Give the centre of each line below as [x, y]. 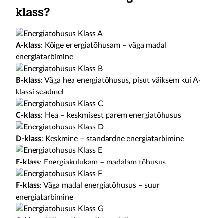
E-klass [28, 162]
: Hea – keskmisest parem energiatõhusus [111, 115]
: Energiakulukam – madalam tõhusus [103, 162]
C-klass [28, 115]
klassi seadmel [40, 92]
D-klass [28, 139]
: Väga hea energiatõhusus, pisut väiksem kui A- [121, 80]
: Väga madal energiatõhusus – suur [100, 185]
